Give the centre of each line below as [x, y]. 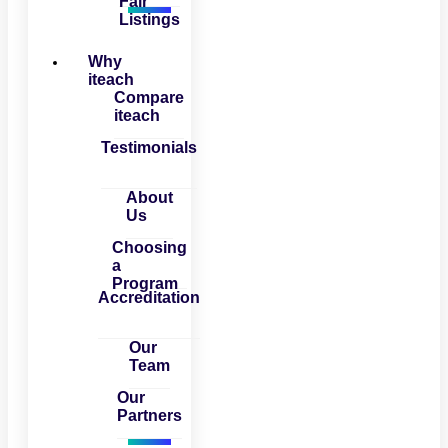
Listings [149, 20]
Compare [149, 98]
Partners [149, 416]
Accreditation [149, 298]
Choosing [149, 248]
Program [144, 284]
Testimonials [149, 148]
